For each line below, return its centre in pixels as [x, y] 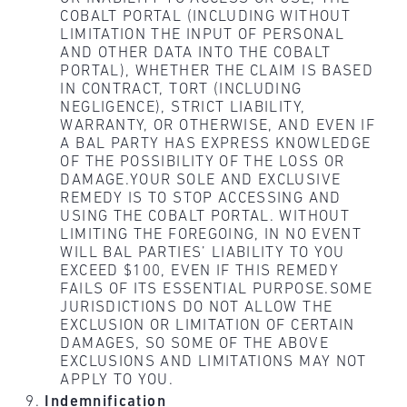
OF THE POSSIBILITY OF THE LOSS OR [203, 163]
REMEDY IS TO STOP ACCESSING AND [201, 199]
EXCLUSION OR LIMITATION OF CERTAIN [208, 326]
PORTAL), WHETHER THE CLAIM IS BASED [217, 72]
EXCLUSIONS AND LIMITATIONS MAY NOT [213, 362]
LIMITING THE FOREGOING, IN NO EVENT [211, 235]
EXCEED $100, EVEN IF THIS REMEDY [200, 272]
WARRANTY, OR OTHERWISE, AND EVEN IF [218, 126]
